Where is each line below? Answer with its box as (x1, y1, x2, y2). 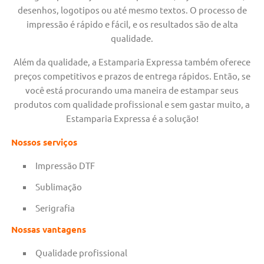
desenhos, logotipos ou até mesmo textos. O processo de (17, 4, 247, 16)
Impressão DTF (35, 160, 95, 171)
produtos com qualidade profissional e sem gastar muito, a (14, 98, 250, 110)
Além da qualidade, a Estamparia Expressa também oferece (14, 56, 250, 68)
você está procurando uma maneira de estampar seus (25, 84, 239, 96)
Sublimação (35, 181, 82, 193)
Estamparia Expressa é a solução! (65, 113, 199, 124)
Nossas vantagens (11, 223, 87, 236)
